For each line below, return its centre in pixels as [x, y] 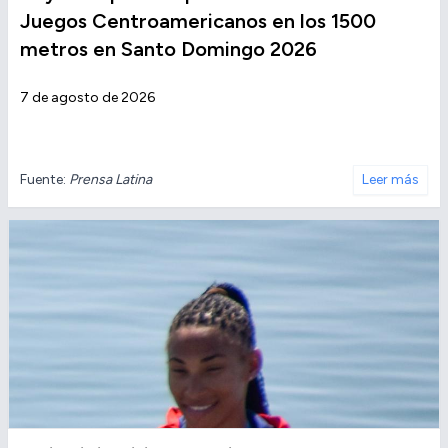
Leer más [390, 180]
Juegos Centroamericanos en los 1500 [198, 21]
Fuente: [44, 180]
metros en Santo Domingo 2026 [168, 49]
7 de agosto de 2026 [87, 98]
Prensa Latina [110, 180]
